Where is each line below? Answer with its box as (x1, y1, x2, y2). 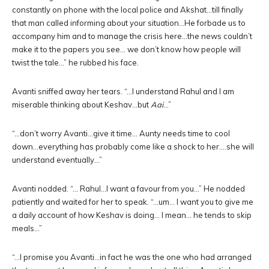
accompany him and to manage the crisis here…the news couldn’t (12, 31, 252, 41)
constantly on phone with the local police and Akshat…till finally (12, 5, 243, 14)
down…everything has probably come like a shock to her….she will (12, 142, 254, 151)
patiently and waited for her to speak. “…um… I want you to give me (12, 197, 253, 207)
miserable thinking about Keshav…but (12, 100, 151, 109)
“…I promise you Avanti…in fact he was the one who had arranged (12, 252, 252, 262)
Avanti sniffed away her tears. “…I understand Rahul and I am (12, 86, 234, 96)
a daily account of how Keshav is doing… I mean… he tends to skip (12, 210, 252, 220)
